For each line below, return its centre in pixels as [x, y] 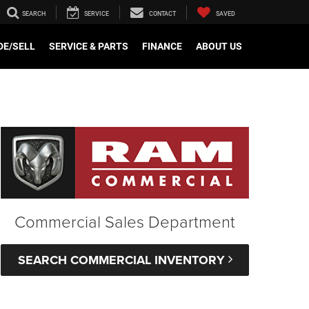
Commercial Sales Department [125, 221]
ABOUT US [219, 47]
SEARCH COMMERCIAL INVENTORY [123, 260]
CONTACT [162, 14]
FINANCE [162, 47]
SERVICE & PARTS [89, 47]
